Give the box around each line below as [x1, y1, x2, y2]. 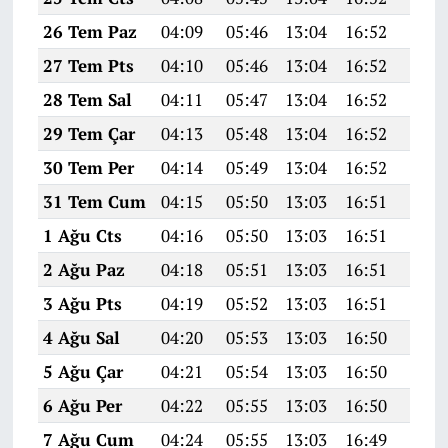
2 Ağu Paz [42, 258, 125, 282]
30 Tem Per [42, 156, 134, 180]
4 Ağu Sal [42, 326, 120, 350]
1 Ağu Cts [42, 224, 122, 248]
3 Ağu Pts [42, 292, 122, 316]
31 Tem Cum [42, 190, 146, 214]
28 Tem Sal [42, 88, 132, 112]
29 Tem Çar [42, 122, 135, 146]
